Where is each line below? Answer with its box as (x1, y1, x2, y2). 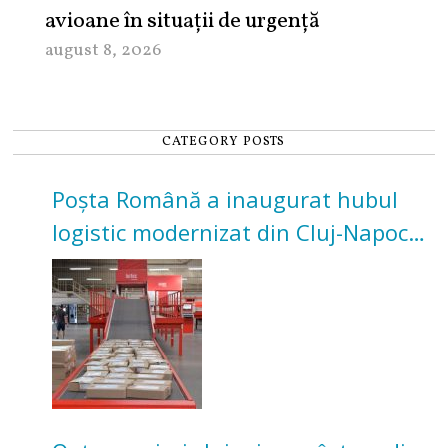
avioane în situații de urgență (45, 6, 321, 38)
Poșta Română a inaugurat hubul (51, 184, 398, 215)
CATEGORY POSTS (162, 133, 286, 152)
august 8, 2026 (45, 38, 162, 64)
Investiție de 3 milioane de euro (51, 250, 378, 281)
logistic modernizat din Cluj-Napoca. (51, 217, 427, 248)
